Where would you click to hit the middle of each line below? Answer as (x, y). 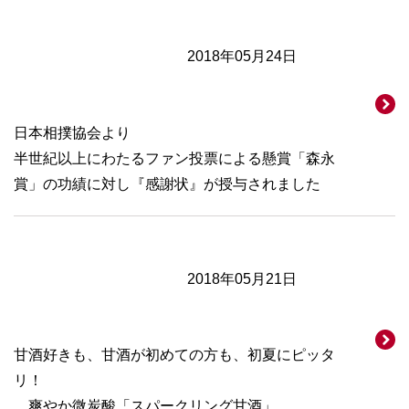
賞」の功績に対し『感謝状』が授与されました (167, 184)
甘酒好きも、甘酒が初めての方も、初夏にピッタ (174, 355)
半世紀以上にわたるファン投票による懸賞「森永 (174, 158)
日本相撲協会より (72, 132)
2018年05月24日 (242, 57)
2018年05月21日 (242, 278)
